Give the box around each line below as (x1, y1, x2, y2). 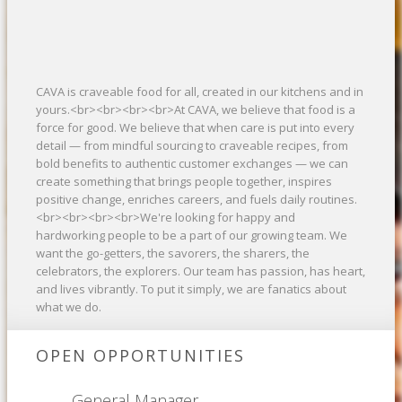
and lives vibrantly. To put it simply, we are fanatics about (36, 281, 346, 298)
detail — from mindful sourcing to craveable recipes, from (36, 137, 348, 154)
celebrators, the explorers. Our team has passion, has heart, (36, 263, 365, 280)
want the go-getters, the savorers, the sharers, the (36, 245, 310, 262)
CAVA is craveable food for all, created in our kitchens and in (36, 83, 363, 100)
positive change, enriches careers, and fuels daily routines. (36, 191, 357, 208)
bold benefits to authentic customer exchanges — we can (36, 155, 348, 172)
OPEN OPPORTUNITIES (36, 345, 245, 367)
